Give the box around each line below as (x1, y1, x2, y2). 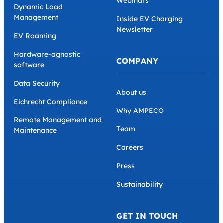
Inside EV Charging (116, 14, 183, 24)
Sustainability (116, 180, 163, 189)
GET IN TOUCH (116, 211, 178, 221)
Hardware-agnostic (14, 50, 80, 59)
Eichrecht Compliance (14, 97, 87, 107)
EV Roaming (14, 31, 56, 41)
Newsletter (116, 25, 153, 34)
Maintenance (14, 126, 57, 135)
